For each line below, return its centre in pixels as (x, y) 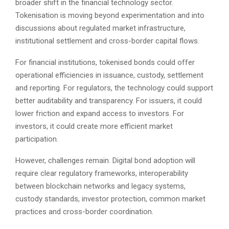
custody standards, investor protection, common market (110, 199)
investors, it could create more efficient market (94, 127)
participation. (37, 139)
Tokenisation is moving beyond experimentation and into (110, 16)
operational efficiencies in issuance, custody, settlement (109, 75)
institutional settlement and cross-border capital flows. (107, 41)
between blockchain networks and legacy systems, (100, 186)
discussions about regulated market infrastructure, (100, 28)
